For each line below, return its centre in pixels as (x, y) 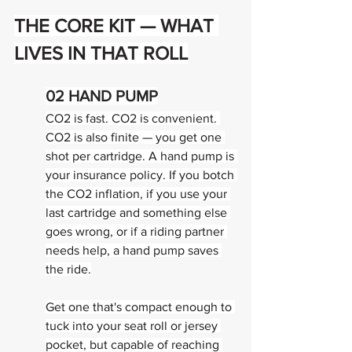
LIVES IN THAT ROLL (101, 53)
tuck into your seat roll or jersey (133, 326)
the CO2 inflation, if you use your (138, 194)
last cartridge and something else (138, 213)
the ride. (68, 269)
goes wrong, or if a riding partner (136, 231)
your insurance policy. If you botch (141, 175)
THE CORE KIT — (87, 26)
